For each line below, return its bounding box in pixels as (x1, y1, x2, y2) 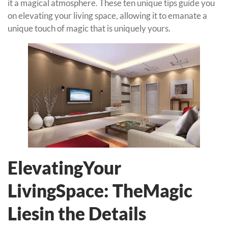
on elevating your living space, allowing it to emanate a (8, 10, 207, 21)
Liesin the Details (8, 203, 146, 224)
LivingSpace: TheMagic (8, 180, 192, 202)
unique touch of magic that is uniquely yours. (8, 23, 170, 34)
